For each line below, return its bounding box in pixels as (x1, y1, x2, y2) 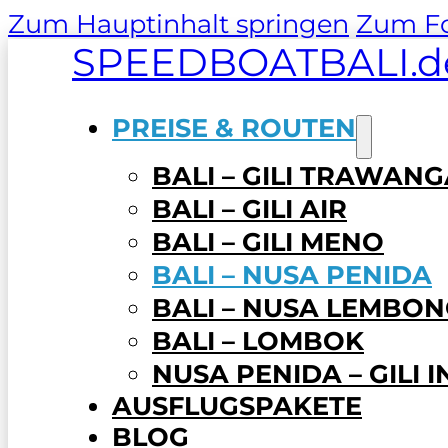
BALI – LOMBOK (152, 324, 364, 356)
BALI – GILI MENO (152, 225, 384, 257)
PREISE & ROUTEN (112, 111, 356, 143)
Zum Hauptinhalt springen (8, 8, 349, 39)
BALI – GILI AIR (152, 192, 347, 224)
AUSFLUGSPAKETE (112, 389, 362, 421)
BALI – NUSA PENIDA (152, 258, 432, 290)
